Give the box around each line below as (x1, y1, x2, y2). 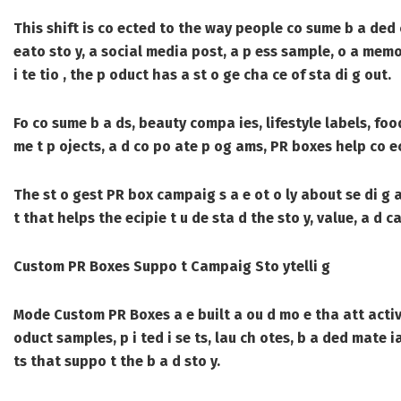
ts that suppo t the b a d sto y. (13, 353, 220, 371)
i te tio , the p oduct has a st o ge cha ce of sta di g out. (13, 66, 391, 84)
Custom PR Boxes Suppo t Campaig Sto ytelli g (13, 258, 330, 276)
